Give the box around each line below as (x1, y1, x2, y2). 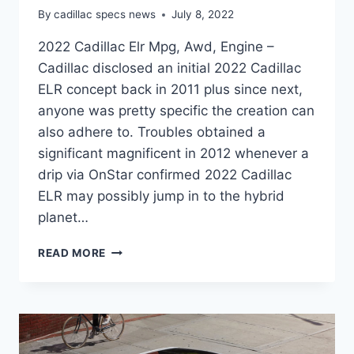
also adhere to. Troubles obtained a (38, 124, 265, 141)
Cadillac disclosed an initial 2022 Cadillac (38, 60, 301, 77)
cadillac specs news (54, 8, 156, 21)
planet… (38, 209, 88, 226)
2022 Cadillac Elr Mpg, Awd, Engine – (38, 39, 274, 55)
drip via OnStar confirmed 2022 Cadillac (38, 167, 292, 183)
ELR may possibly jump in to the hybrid (38, 188, 284, 205)
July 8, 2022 (171, 8, 235, 21)
